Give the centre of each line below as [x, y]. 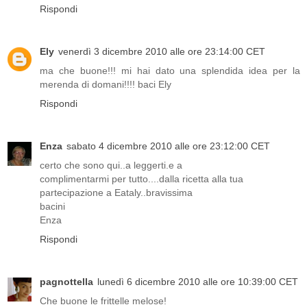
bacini [52, 207]
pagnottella [66, 282]
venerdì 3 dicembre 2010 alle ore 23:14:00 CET [162, 52]
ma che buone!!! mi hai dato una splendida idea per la [170, 71]
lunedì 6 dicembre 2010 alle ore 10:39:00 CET [198, 282]
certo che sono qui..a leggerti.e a [111, 165]
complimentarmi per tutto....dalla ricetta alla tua [142, 179]
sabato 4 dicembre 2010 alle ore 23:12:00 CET [168, 146]
